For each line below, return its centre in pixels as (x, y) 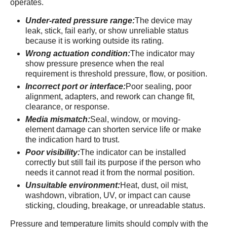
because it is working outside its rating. (94, 41)
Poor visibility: (53, 152)
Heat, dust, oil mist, (154, 185)
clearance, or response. (67, 107)
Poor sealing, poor (159, 86)
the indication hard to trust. (72, 140)
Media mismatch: (58, 119)
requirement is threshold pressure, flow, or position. (116, 74)
